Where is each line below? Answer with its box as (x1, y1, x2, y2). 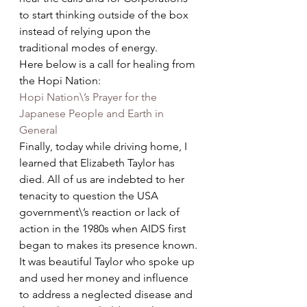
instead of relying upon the (19, 25, 153, 38)
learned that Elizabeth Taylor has (19, 156, 177, 169)
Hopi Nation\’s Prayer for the (19, 90, 160, 103)
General (19, 123, 58, 136)
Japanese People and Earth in (19, 107, 167, 120)
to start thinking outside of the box (19, 8, 191, 21)
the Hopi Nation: (19, 74, 101, 87)
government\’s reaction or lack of (19, 206, 182, 219)
